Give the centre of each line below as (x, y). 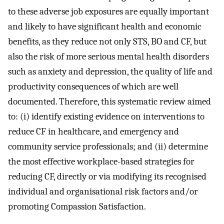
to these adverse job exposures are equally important (108, 11)
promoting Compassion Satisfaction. (77, 206)
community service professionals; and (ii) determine (108, 146)
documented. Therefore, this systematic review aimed (109, 101)
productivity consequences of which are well (93, 86)
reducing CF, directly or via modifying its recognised (107, 176)
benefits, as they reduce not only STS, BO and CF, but (107, 41)
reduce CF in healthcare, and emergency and (93, 131)
